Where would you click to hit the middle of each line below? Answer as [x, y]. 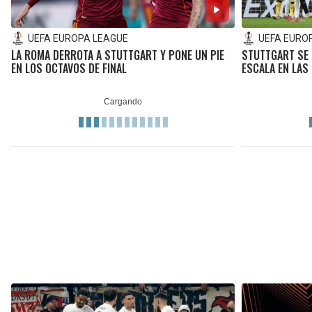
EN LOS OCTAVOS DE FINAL [69, 68]
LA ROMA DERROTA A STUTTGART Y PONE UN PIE [118, 55]
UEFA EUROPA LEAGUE [78, 38]
